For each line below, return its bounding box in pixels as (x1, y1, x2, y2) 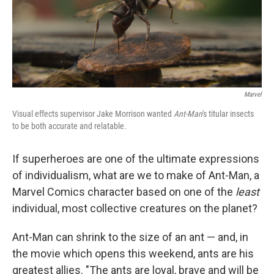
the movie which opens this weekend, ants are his (12, 247, 254, 261)
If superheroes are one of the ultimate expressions (12, 152, 259, 166)
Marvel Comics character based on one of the (12, 185, 235, 199)
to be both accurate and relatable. (12, 121, 127, 131)
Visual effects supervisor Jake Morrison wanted (12, 109, 174, 119)
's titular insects (202, 109, 254, 119)
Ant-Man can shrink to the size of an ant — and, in (12, 231, 248, 244)
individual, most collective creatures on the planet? (12, 202, 257, 215)
